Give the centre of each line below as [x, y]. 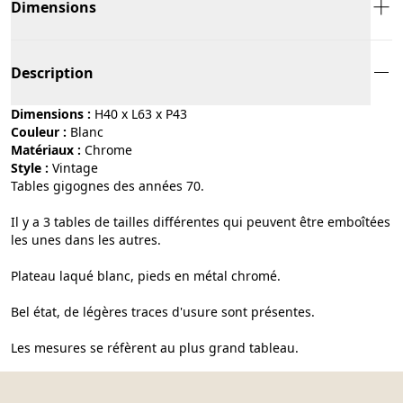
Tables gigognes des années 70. [107, 185]
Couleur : [39, 131]
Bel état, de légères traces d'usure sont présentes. [163, 311]
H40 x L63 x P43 [141, 113]
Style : [30, 167]
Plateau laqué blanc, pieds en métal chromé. [146, 275]
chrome [112, 149]
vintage [79, 167]
